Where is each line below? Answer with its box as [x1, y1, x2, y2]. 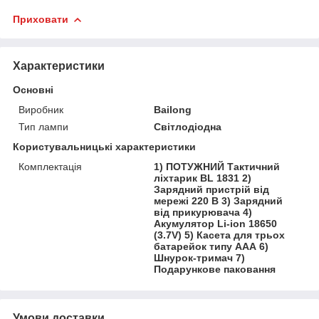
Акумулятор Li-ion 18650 [154, 217, 278, 229]
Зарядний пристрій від [154, 183, 270, 195]
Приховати [13, 13, 68, 25]
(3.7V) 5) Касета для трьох [154, 229, 286, 241]
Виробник [19, 103, 63, 115]
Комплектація [19, 160, 82, 172]
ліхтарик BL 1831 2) [154, 172, 252, 184]
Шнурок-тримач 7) [154, 251, 246, 263]
